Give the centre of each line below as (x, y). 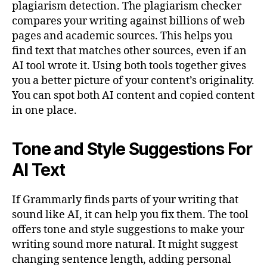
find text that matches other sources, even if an (129, 51)
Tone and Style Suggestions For (132, 149)
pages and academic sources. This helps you (122, 36)
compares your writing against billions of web (128, 21)
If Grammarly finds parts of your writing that (125, 200)
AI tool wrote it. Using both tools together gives (129, 66)
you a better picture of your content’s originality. (133, 81)
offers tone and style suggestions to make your (128, 230)
